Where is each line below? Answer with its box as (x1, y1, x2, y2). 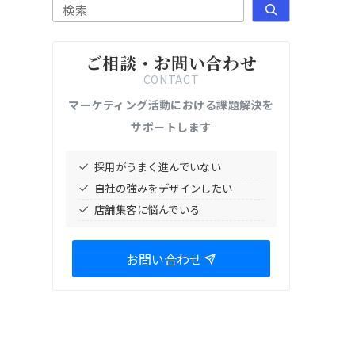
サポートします (131, 118, 212, 135)
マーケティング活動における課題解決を (68, 96, 274, 113)
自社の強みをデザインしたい (94, 180, 233, 196)
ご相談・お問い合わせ (85, 51, 258, 74)
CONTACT (143, 71, 200, 87)
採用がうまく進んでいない (94, 158, 222, 174)
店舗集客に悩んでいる (94, 201, 200, 217)
